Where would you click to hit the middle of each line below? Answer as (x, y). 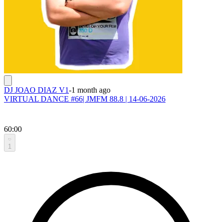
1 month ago (91, 90)
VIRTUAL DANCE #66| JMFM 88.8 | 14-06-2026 (85, 99)
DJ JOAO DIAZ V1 (36, 90)
